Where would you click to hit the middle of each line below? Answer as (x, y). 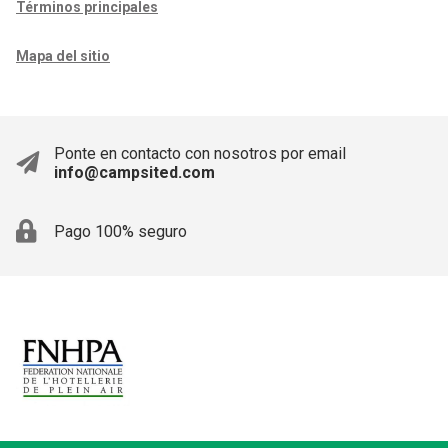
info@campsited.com (134, 172)
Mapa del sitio (63, 56)
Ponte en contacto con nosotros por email (200, 153)
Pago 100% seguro (120, 231)
